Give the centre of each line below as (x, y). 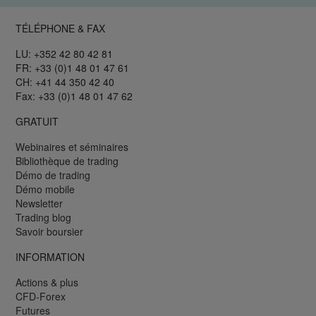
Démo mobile (45, 189)
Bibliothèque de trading (67, 161)
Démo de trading (53, 175)
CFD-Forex (41, 297)
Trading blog (43, 218)
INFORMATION (50, 257)
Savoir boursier (49, 232)
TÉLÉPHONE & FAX (60, 29)
